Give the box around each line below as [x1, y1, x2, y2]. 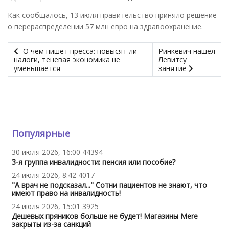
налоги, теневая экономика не [13, 55, 120, 65]
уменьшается [13, 63, 60, 74]
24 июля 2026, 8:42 [11, 170, 76, 180]
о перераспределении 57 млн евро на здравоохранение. [8, 21, 203, 32]
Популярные [11, 127, 70, 140]
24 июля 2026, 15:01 [11, 201, 80, 212]
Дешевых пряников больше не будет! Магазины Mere [11, 211, 198, 221]
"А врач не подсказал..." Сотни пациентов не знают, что [11, 180, 207, 190]
